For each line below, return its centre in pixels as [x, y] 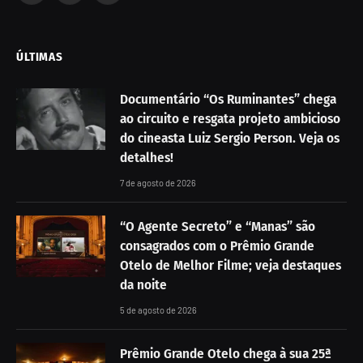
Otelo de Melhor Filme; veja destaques [231, 265]
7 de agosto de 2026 [158, 182]
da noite [143, 284]
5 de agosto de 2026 [158, 310]
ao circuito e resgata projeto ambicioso [230, 118]
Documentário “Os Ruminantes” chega [228, 99]
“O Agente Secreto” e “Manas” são [218, 226]
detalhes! [147, 157]
